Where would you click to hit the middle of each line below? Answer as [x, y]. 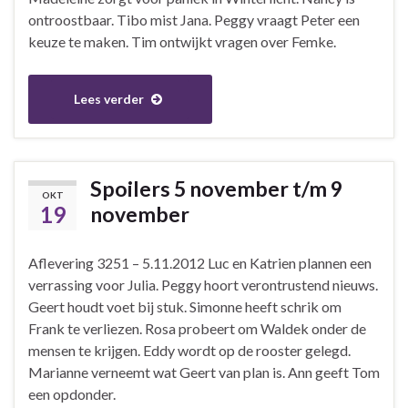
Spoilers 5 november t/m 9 [216, 188]
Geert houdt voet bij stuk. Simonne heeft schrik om [185, 306]
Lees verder [110, 98]
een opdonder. [72, 393]
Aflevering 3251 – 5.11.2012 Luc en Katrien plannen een [200, 262]
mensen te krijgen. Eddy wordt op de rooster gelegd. [189, 350]
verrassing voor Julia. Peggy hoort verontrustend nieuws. [203, 284]
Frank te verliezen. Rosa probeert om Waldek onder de [197, 328]
